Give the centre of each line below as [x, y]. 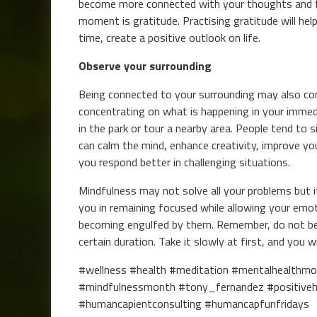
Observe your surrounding [145, 66]
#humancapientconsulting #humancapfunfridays [194, 304]
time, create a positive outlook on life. [170, 38]
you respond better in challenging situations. [185, 162]
